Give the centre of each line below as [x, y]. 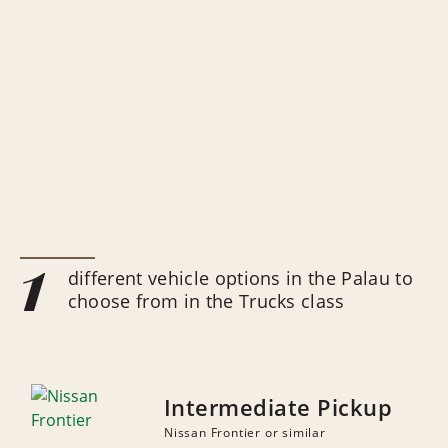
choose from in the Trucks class [206, 301]
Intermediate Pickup [278, 407]
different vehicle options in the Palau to [240, 278]
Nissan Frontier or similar [244, 432]
